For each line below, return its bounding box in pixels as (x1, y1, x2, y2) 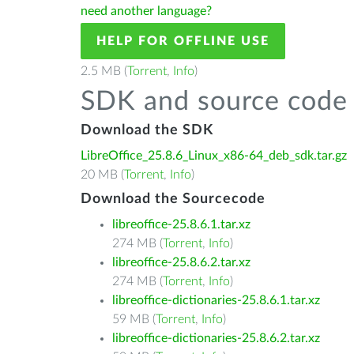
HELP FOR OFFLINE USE (96, 35, 269, 47)
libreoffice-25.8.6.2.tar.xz (112, 256, 250, 269)
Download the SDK (81, 123, 213, 137)
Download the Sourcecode (81, 192, 265, 206)
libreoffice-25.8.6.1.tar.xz (112, 218, 250, 231)
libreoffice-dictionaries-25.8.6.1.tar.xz (112, 294, 320, 307)
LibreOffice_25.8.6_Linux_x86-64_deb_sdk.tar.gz (81, 149, 347, 162)
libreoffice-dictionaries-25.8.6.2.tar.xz (112, 332, 320, 345)
